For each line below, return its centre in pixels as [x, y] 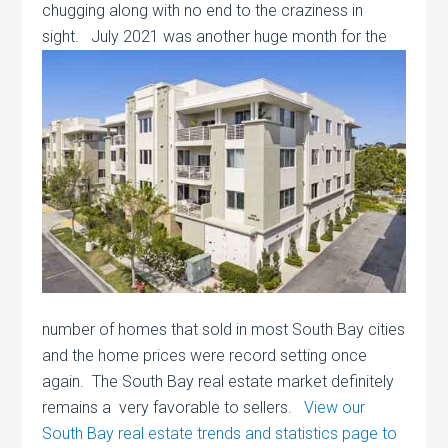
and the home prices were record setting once [205, 355]
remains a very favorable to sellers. [173, 407]
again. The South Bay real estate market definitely [218, 381]
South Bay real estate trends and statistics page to [220, 433]
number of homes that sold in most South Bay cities [224, 329]
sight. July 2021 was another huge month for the [215, 36]
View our [335, 407]
